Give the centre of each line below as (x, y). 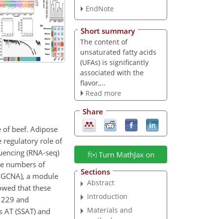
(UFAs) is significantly (114, 62)
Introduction (108, 196)
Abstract (101, 183)
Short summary (108, 31)
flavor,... (93, 83)
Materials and (110, 210)
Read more (103, 93)
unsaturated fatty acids (118, 52)
